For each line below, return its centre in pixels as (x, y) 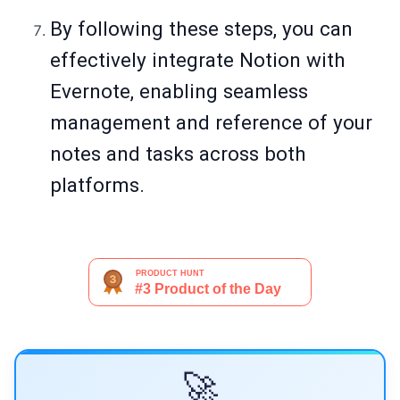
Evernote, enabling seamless (179, 92)
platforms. (97, 185)
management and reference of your (211, 123)
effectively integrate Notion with (198, 60)
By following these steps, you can (201, 29)
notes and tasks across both (178, 154)
